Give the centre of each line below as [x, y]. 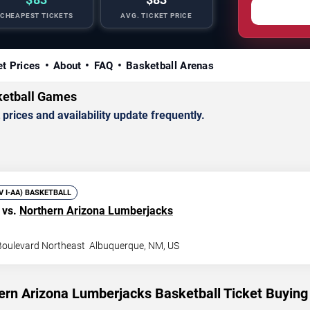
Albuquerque [117, 246]
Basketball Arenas [170, 66]
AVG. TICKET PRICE [157, 16]
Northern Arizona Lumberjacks [96, 211]
